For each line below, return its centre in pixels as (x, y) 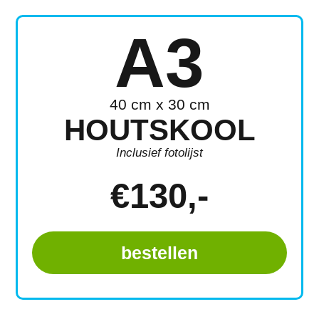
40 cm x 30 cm (159, 104)
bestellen (159, 253)
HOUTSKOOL (159, 130)
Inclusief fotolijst (159, 153)
